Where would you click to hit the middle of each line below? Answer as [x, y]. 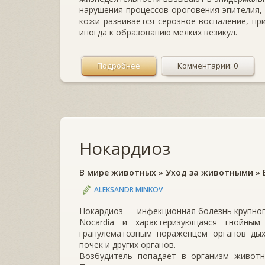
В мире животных [118, 172]
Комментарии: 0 [208, 65]
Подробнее [119, 65]
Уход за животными [209, 172]
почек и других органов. [127, 244]
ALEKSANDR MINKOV [128, 189]
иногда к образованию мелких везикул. [158, 32]
